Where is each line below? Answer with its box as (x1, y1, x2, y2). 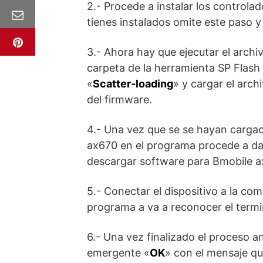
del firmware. (87, 93, 152, 106)
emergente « (87, 247, 150, 259)
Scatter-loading (93, 77, 173, 90)
